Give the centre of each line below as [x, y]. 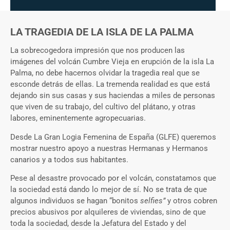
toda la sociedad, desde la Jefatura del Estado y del [98, 224]
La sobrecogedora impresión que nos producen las [98, 51]
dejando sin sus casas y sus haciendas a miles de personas [113, 96]
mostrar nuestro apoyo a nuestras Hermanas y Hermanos [109, 148]
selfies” [153, 201]
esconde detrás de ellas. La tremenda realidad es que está [110, 84]
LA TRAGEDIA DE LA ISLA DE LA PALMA [102, 32]
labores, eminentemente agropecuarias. [78, 118]
